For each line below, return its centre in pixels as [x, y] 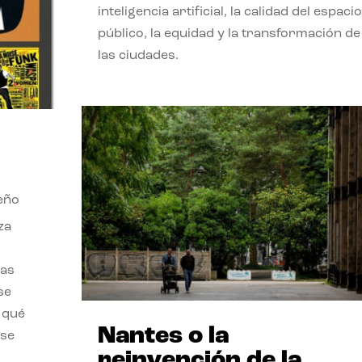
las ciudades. [138, 55]
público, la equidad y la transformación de [229, 34]
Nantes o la [163, 337]
